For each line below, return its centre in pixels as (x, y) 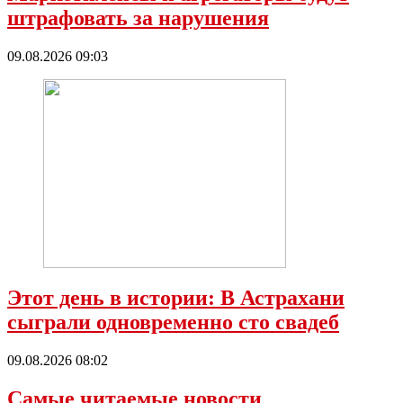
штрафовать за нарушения (138, 18)
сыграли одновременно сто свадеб (173, 322)
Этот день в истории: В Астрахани (176, 297)
